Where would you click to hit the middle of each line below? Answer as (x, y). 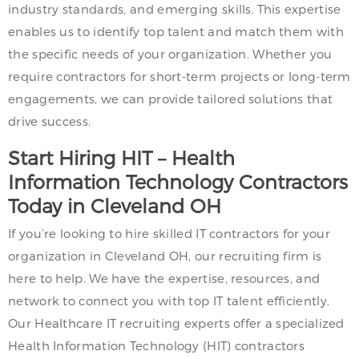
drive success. (50, 121)
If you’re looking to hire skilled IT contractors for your (169, 233)
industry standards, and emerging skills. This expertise (175, 9)
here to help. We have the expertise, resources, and (164, 278)
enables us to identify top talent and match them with (176, 31)
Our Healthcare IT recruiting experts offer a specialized (176, 323)
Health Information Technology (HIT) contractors (157, 345)
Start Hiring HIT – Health (121, 157)
